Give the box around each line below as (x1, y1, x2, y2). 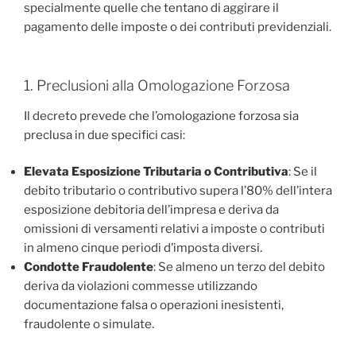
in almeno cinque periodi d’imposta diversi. (24, 241, 262, 256)
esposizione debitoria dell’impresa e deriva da (24, 203, 279, 218)
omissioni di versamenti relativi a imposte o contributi (24, 222, 325, 237)
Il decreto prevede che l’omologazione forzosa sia (24, 108, 299, 123)
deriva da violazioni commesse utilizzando (24, 279, 257, 294)
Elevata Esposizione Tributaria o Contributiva (24, 164, 288, 180)
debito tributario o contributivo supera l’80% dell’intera (24, 184, 332, 199)
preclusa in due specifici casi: (24, 127, 185, 142)
